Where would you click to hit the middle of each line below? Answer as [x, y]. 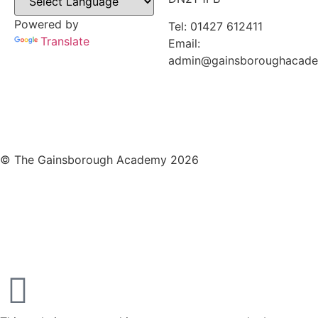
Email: [185, 43]
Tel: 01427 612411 [216, 26]
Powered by [46, 24]
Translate [65, 41]
